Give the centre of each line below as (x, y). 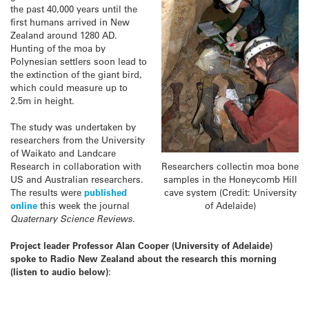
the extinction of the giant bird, (76, 74)
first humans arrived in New (70, 22)
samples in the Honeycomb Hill (230, 179)
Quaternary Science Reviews (71, 219)
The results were (47, 192)
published (106, 192)
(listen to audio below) (59, 272)
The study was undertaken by (73, 127)
